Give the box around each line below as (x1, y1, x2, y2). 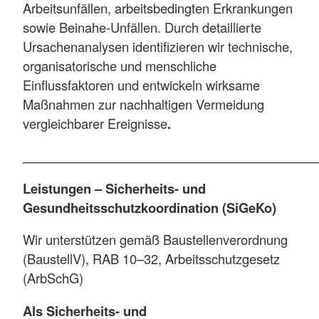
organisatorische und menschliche (23, 56, 216, 75)
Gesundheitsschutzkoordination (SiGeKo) (23, 197, 276, 217)
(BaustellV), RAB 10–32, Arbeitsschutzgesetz (23, 249, 280, 268)
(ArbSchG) (23, 268, 83, 288)
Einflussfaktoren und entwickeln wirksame (23, 75, 260, 95)
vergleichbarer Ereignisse (23, 114, 167, 133)
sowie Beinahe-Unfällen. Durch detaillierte (23, 18, 261, 37)
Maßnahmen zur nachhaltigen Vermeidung (23, 95, 264, 114)
